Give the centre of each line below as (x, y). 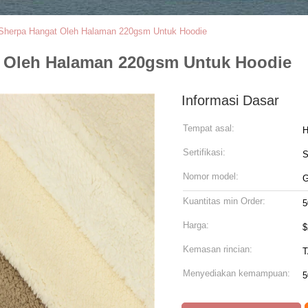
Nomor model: (211, 176)
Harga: (196, 225)
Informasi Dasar (230, 100)
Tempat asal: (209, 128)
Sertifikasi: (204, 152)
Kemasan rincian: (218, 249)
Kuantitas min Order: (224, 201)
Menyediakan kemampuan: (236, 273)
